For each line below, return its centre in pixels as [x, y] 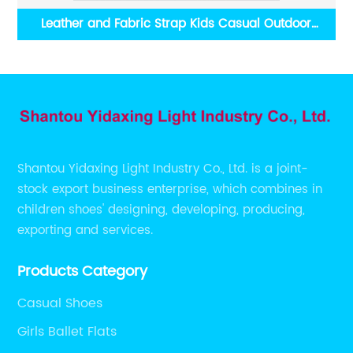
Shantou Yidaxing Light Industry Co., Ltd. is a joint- [163, 169]
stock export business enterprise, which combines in [170, 190]
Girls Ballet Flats [67, 331]
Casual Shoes [60, 304]
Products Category [83, 272]
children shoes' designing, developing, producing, [162, 210]
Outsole [211, 48]
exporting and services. [85, 231]
